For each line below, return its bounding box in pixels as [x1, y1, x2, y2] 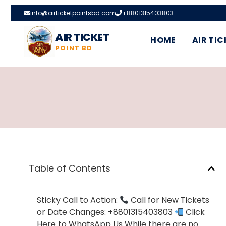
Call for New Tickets [129, 194, 210, 206]
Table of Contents [29, 162, 110, 175]
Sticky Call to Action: [37, 194, 120, 206]
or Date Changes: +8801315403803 [37, 206, 175, 218]
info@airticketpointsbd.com [30, 9, 116, 17]
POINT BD [55, 44, 93, 52]
